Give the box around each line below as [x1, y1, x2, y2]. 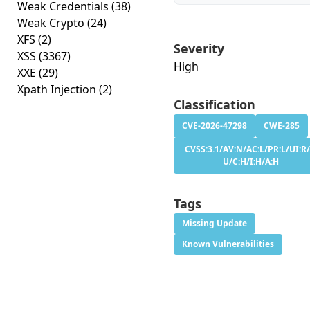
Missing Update [182, 217, 247, 229]
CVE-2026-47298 [182, 120, 247, 131]
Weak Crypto [17, 15, 87, 30]
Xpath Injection [17, 82, 99, 97]
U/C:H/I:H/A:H [223, 156, 279, 167]
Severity [174, 40, 224, 57]
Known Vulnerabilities [182, 238, 274, 250]
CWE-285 [264, 120, 300, 131]
